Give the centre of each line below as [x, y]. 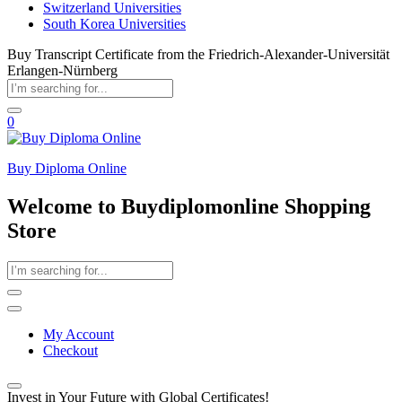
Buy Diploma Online [67, 168]
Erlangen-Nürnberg [62, 70]
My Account [79, 334]
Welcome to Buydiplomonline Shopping [189, 206]
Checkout [70, 350]
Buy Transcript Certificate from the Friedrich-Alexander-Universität [198, 54]
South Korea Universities [114, 24]
